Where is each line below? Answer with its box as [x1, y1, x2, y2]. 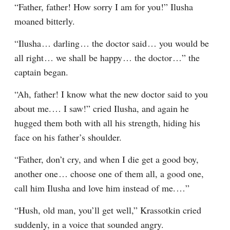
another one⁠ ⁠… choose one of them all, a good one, [14, 167, 204, 180]
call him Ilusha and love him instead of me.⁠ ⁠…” [14, 182, 189, 194]
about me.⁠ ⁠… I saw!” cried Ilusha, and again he [14, 102, 189, 114]
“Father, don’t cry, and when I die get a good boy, [14, 153, 199, 165]
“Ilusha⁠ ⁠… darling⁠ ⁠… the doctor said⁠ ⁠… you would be [14, 37, 209, 49]
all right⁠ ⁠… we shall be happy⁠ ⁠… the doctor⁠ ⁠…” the [14, 51, 200, 64]
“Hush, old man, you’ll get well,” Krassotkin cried [14, 204, 201, 216]
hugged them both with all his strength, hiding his [14, 117, 200, 129]
